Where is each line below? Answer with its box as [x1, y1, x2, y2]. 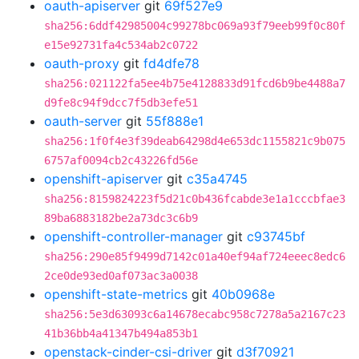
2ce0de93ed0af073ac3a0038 [44, 269, 198, 282]
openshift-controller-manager [44, 228, 223, 244]
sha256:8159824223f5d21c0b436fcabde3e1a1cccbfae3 [44, 192, 345, 205]
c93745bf [247, 228, 305, 244]
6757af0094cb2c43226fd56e [44, 154, 198, 167]
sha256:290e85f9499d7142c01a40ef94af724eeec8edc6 [44, 250, 345, 263]
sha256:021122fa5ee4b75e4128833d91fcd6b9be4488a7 [44, 77, 345, 90]
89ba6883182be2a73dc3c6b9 [44, 212, 198, 224]
